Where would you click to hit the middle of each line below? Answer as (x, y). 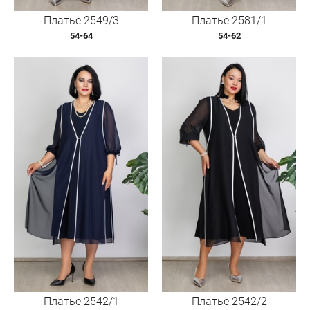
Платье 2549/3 (81, 20)
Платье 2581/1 (229, 20)
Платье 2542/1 (81, 301)
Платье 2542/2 (229, 301)
